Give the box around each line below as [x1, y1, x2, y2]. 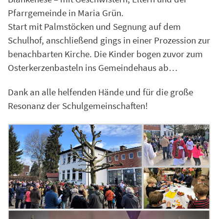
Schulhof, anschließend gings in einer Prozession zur [8, 34, 210, 46]
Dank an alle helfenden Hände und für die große [8, 86, 193, 98]
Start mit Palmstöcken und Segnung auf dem [8, 20, 181, 32]
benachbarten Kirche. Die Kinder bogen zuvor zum [8, 47, 203, 60]
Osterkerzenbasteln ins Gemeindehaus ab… [8, 61, 177, 73]
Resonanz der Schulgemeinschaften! [8, 100, 148, 112]
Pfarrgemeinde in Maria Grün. [8, 6, 124, 19]
